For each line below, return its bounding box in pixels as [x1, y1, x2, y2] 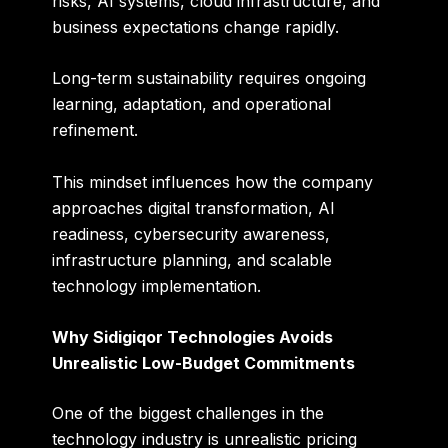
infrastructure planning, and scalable [52, 249, 333, 270]
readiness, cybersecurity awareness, [52, 223, 331, 244]
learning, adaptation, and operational [52, 94, 332, 115]
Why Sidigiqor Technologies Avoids [52, 327, 334, 348]
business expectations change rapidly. [52, 16, 340, 37]
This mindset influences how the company [52, 171, 374, 192]
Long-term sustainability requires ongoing [52, 68, 367, 89]
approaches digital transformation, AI [52, 197, 336, 218]
